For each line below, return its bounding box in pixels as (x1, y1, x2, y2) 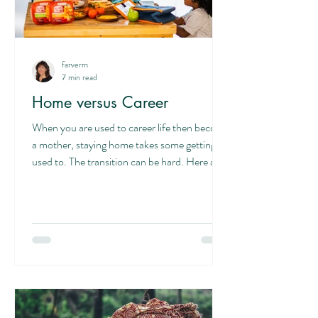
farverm (62, 57, 88, 71)
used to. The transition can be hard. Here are (32, 153, 224, 170)
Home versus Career (32, 92, 168, 112)
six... (32, 170, 52, 187)
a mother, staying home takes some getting (32, 136, 216, 153)
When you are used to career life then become (32, 119, 229, 136)
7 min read (62, 71, 97, 84)
